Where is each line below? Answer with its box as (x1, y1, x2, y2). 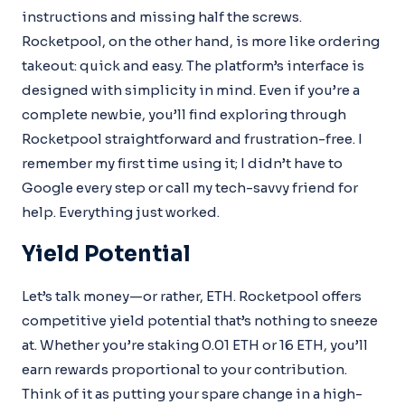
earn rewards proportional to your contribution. (22, 361, 347, 378)
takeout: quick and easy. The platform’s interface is (22, 57, 364, 74)
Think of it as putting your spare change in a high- (22, 385, 363, 402)
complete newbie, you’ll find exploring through (22, 106, 346, 123)
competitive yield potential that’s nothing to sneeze (22, 312, 378, 329)
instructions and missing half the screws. (22, 8, 302, 25)
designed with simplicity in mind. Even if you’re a (22, 81, 360, 99)
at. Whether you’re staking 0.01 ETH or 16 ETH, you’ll (22, 336, 368, 353)
